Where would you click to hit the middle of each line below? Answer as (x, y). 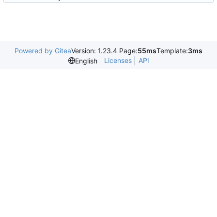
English (86, 61)
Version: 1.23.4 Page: (104, 51)
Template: (172, 51)
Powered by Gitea (43, 51)
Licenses (118, 61)
